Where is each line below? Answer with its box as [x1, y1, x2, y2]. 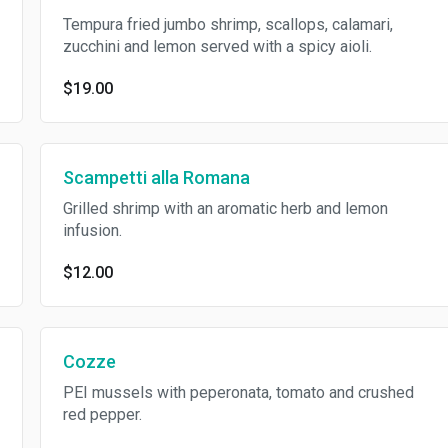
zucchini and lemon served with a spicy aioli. [62, 37, 372, 56]
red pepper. [62, 405, 142, 424]
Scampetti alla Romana [62, 167, 250, 188]
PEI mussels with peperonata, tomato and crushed [62, 383, 414, 402]
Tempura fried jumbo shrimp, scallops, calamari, [62, 15, 393, 34]
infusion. [62, 221, 122, 240]
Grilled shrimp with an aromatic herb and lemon [62, 199, 388, 218]
